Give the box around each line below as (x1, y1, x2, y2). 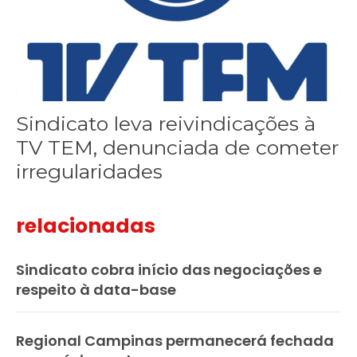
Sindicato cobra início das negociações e (16, 260, 322, 280)
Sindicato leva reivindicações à (16, 112, 316, 136)
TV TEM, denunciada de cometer (16, 135, 339, 160)
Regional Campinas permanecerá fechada (16, 331, 334, 351)
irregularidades (16, 159, 163, 184)
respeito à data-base (16, 280, 176, 300)
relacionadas (16, 212, 155, 241)
